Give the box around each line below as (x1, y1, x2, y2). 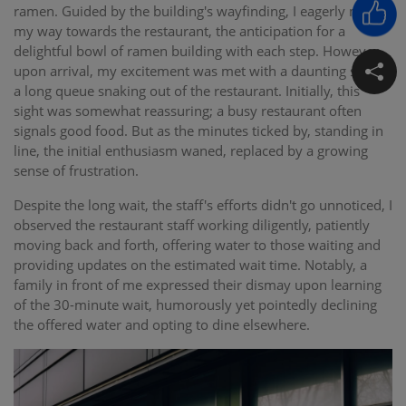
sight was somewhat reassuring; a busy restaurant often (14, 101, 362, 120)
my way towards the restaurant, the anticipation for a (14, 22, 345, 40)
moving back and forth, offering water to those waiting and (14, 236, 381, 254)
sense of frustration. (14, 161, 139, 179)
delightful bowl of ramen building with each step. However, (14, 42, 382, 60)
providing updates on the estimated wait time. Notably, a (14, 256, 367, 274)
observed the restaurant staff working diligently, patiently (14, 216, 370, 234)
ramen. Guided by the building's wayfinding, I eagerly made (14, 2, 384, 20)
